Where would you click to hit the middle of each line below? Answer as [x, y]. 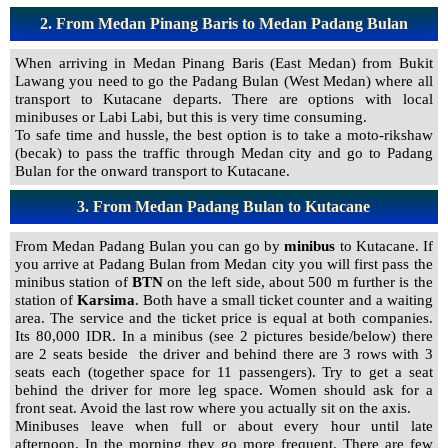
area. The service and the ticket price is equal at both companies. [224, 318]
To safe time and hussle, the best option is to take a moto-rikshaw [224, 135]
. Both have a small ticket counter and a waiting [284, 300]
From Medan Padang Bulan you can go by [148, 246]
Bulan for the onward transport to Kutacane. [152, 171]
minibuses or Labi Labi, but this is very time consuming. [191, 117]
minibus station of [71, 282]
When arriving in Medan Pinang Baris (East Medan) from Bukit [224, 63]
